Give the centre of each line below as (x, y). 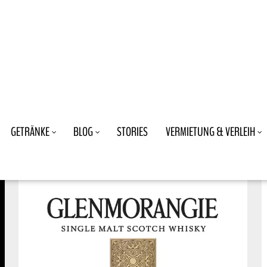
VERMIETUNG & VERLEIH (210, 132)
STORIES (132, 132)
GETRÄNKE (30, 132)
